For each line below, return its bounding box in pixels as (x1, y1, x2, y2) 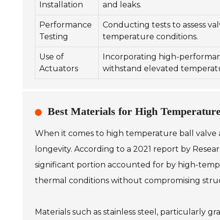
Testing (39, 32, 68, 41)
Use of (39, 52, 64, 61)
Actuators (39, 64, 78, 73)
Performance (39, 20, 92, 29)
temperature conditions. (103, 32, 198, 41)
